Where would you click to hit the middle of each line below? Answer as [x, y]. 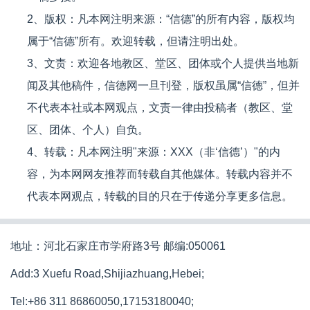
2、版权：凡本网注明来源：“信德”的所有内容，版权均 [161, 19]
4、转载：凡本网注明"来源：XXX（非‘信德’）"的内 [154, 152]
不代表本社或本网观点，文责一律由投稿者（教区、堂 [160, 108]
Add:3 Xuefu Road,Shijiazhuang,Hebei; [107, 274]
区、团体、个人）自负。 [88, 130]
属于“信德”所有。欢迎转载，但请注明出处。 [136, 41]
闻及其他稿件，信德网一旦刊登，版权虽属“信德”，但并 [163, 85]
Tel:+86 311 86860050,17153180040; [102, 301]
